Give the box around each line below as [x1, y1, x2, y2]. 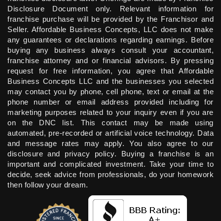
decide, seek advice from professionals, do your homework [7, 170, 214, 179]
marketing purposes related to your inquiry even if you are [7, 108, 214, 116]
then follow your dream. [7, 180, 88, 189]
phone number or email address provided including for [7, 97, 214, 106]
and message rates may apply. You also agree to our [7, 139, 214, 147]
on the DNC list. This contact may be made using [7, 118, 214, 127]
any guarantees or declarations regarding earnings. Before [7, 35, 214, 44]
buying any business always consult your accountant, [7, 45, 214, 54]
